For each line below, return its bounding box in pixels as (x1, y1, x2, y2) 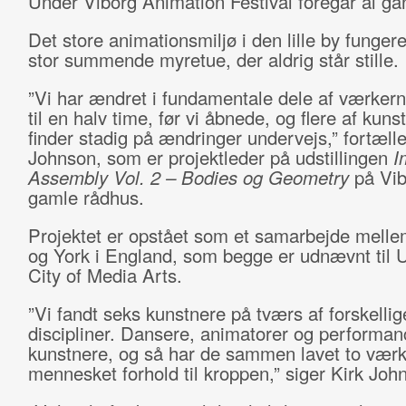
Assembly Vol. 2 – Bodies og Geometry (27, 164, 354, 190)
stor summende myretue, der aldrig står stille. (27, 46, 399, 72)
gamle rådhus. (27, 184, 144, 210)
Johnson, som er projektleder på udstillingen (27, 144, 393, 170)
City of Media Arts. (27, 262, 182, 288)
